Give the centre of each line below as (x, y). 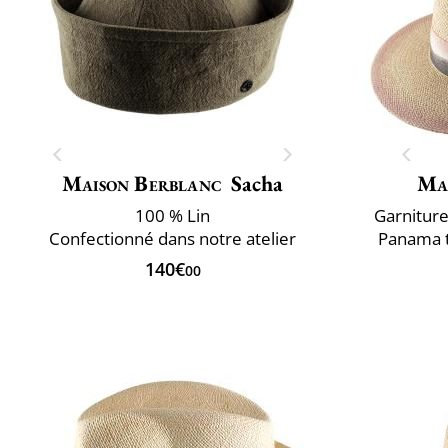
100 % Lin (172, 215)
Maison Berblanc (142, 183)
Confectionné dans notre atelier (172, 238)
